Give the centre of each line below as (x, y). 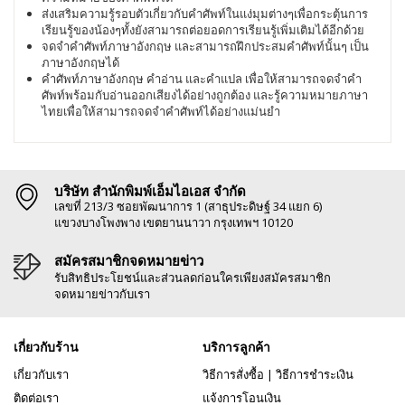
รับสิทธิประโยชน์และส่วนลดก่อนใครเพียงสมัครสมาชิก (193, 277)
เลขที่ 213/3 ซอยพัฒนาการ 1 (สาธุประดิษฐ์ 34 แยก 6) (188, 206)
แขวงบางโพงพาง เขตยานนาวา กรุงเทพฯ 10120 (174, 222)
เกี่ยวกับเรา (41, 374)
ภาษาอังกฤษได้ (80, 62)
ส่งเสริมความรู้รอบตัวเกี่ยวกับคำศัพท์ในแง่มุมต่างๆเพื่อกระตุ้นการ (205, 13)
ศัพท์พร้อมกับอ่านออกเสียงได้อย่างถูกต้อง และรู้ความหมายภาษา (205, 94)
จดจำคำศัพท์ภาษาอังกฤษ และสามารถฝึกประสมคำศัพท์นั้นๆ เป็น (205, 46)
